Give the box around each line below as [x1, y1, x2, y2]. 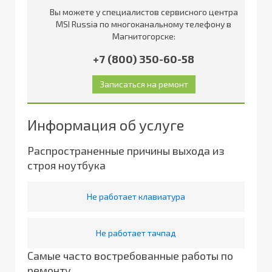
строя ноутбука [27, 158, 106, 172]
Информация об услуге [27, 115, 184, 134]
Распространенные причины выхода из [27, 143, 225, 157]
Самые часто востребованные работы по [27, 248, 233, 262]
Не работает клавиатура [87, 191, 185, 202]
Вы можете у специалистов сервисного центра [49, 6, 238, 17]
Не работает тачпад [96, 227, 176, 238]
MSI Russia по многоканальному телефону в [56, 18, 231, 29]
